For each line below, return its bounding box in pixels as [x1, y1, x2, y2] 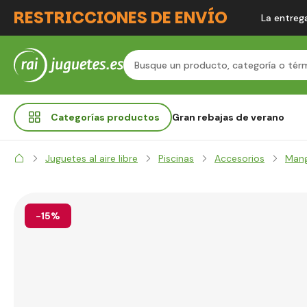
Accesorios [214, 152, 265, 164]
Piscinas [158, 152, 194, 164]
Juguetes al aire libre [45, 152, 138, 164]
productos [107, 111, 160, 123]
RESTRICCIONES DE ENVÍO [14, 6, 228, 29]
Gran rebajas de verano [172, 111, 284, 123]
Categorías [51, 111, 107, 123]
